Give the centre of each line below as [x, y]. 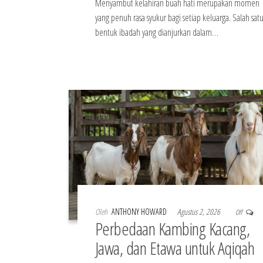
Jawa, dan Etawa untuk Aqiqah [175, 248]
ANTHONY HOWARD [140, 211]
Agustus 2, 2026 [200, 211]
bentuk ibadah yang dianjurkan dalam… [157, 33]
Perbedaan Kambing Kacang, [172, 228]
